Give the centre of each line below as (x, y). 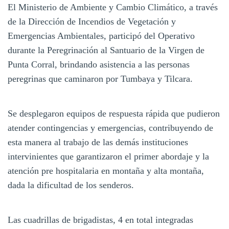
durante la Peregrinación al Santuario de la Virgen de (106, 50)
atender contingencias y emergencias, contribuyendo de (110, 128)
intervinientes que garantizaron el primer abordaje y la (108, 156)
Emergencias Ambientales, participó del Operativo (101, 36)
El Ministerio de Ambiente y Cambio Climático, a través (113, 7)
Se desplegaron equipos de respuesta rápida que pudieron (114, 113)
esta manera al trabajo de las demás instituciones (98, 142)
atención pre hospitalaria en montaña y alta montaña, (106, 170)
